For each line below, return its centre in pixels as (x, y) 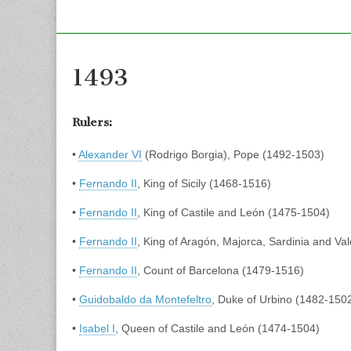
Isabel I (97, 329)
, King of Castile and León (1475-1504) (233, 213)
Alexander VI (110, 155)
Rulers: (92, 122)
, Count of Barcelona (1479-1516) (221, 271)
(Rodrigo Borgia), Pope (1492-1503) (233, 155)
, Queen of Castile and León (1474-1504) (217, 329)
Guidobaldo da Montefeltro (145, 300)
